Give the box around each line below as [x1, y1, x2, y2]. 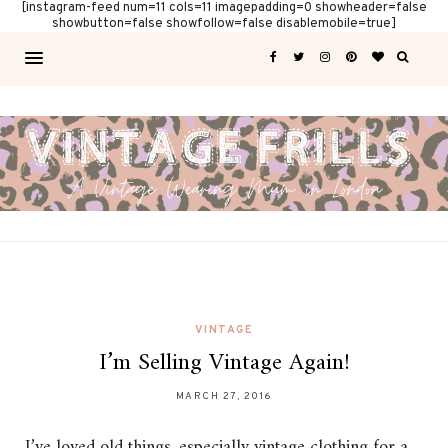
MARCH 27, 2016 [175, 390, 273, 404]
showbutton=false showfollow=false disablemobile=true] [52, 16, 396, 32]
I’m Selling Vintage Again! [98, 342, 350, 385]
